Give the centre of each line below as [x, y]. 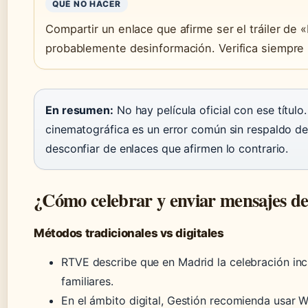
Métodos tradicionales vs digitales [129, 233]
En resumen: [79, 110]
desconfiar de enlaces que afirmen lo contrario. [167, 148]
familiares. [87, 281]
